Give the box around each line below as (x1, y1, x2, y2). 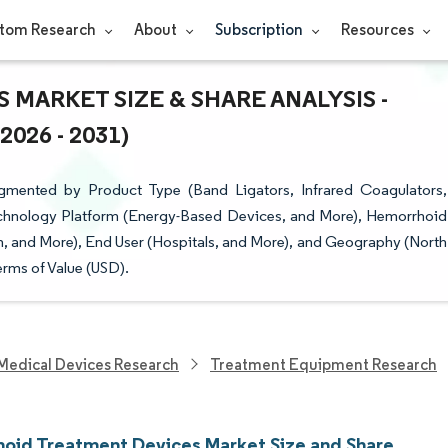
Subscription (214, 20, 306, 39)
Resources (340, 20, 417, 39)
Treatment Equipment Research (210, 354, 437, 374)
